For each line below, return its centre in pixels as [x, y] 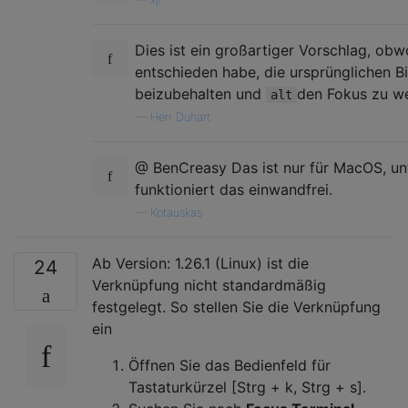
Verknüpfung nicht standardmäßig [209, 286]
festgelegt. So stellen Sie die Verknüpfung [236, 307]
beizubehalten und [200, 94]
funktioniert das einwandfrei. [234, 190]
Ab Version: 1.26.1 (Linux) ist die [200, 264]
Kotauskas [176, 213]
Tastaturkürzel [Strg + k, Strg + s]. [247, 388]
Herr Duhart [180, 117]
